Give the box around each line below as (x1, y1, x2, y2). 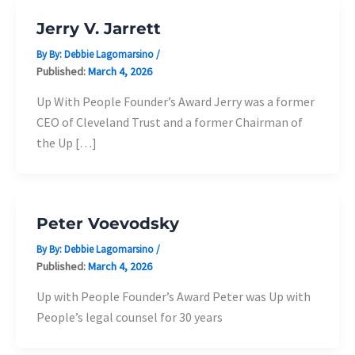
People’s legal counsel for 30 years (36, 309, 223, 326)
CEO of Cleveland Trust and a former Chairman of (36, 114, 303, 131)
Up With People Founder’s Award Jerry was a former (36, 94, 315, 110)
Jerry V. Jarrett (36, 18, 161, 38)
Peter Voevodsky (36, 213, 179, 233)
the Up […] (36, 135, 97, 151)
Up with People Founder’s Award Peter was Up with (36, 288, 311, 305)
